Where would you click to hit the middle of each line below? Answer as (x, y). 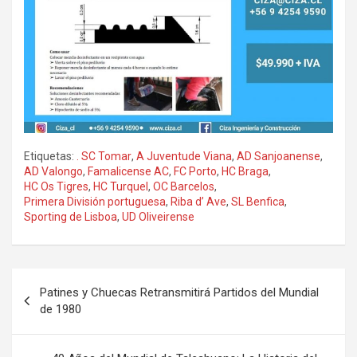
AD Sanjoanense (279, 156)
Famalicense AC (128, 171)
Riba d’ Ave (198, 201)
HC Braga (245, 171)
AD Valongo (53, 171)
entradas (52, 331)
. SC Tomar (104, 156)
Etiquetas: (49, 156)
